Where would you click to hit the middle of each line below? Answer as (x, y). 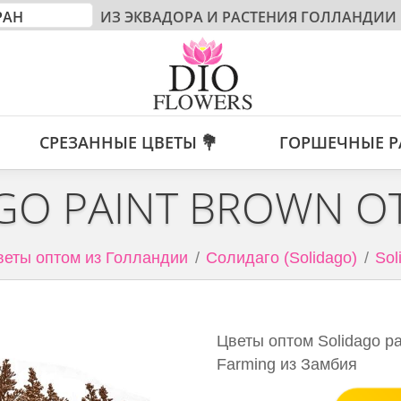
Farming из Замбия (287, 364)
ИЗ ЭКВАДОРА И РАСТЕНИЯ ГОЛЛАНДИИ (247, 17)
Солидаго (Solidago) (281, 258)
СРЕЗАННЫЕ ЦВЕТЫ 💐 (128, 142)
